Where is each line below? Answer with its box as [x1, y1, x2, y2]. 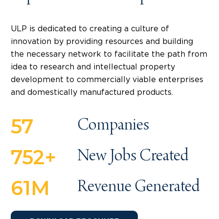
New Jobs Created [77, 148, 189, 166]
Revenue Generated [77, 178, 200, 197]
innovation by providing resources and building [11, 37, 193, 45]
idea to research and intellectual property [11, 63, 175, 71]
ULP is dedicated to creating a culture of [11, 24, 169, 33]
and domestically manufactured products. [11, 88, 173, 96]
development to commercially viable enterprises [11, 75, 203, 84]
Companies [77, 117, 150, 135]
